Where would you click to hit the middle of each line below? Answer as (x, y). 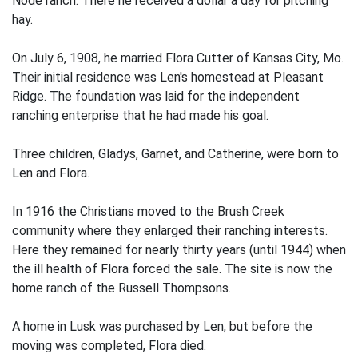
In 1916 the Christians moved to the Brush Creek (148, 211)
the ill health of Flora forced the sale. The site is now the (172, 269)
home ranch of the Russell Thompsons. (121, 288)
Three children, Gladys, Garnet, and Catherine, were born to (175, 154)
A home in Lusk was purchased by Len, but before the (162, 326)
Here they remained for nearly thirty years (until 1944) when (179, 250)
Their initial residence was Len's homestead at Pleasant (168, 77)
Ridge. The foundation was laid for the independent (156, 96)
